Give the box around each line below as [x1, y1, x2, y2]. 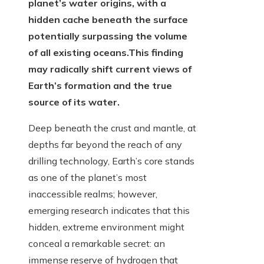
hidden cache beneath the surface [28, 14, 188, 26]
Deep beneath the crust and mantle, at [28, 122, 196, 134]
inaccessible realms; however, [28, 188, 157, 200]
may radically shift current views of [28, 63, 192, 75]
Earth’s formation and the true [28, 80, 172, 92]
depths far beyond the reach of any [28, 138, 182, 151]
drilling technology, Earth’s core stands [28, 155, 194, 167]
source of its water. [28, 96, 120, 108]
